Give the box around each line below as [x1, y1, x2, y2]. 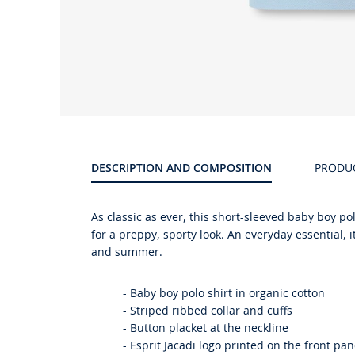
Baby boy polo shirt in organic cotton [127, 285, 325, 301]
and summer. [91, 244, 162, 260]
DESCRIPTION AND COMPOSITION [99, 160, 272, 176]
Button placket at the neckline [127, 320, 288, 336]
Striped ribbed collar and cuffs [127, 303, 292, 319]
